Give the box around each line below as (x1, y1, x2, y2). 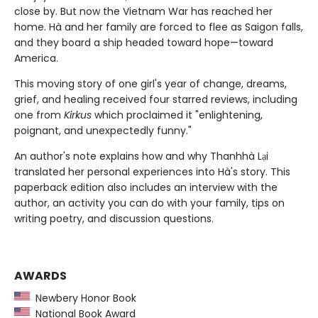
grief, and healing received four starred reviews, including (14, 92, 297, 106)
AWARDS (14, 267, 67, 284)
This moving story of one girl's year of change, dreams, (14, 76, 287, 91)
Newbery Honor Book (30, 290, 136, 305)
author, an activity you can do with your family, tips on (14, 195, 285, 210)
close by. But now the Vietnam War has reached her (14, 4, 273, 18)
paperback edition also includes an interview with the (14, 180, 278, 194)
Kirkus (64, 107, 92, 122)
